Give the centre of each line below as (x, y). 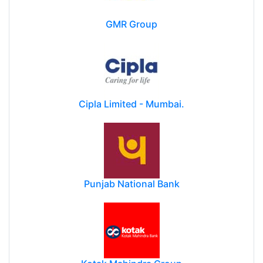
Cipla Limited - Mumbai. (131, 104)
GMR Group (131, 24)
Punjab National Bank (131, 184)
